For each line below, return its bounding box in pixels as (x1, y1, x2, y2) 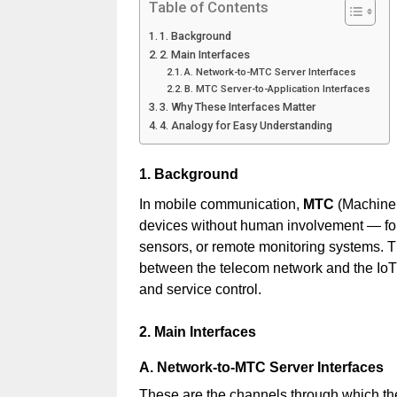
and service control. (138, 281, 261, 297)
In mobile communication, (138, 196, 303, 212)
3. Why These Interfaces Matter (160, 100, 316, 114)
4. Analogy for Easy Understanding (160, 119, 333, 133)
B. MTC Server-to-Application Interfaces (184, 82, 371, 96)
